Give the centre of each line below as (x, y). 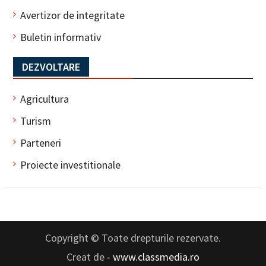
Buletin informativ (60, 37)
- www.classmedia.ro (153, 257)
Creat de (86, 257)
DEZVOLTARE (51, 67)
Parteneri (40, 143)
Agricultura (44, 99)
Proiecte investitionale (70, 165)
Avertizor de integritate (72, 15)
